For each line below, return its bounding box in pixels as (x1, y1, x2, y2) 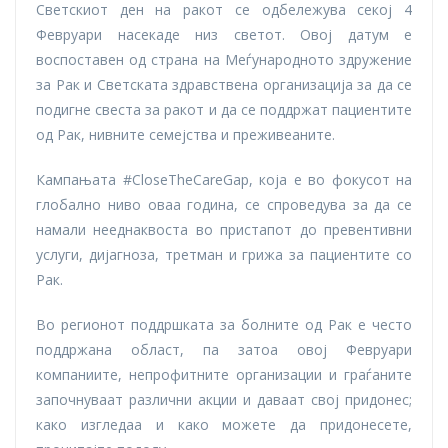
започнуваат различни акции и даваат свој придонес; (36, 390, 412, 410)
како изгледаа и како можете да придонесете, (36, 415, 412, 435)
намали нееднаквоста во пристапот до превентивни (36, 220, 412, 240)
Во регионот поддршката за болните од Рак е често (36, 315, 412, 335)
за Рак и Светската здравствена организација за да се (36, 75, 412, 95)
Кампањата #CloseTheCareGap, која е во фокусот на (36, 170, 412, 190)
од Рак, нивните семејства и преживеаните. (36, 125, 335, 145)
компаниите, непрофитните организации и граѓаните (36, 365, 412, 385)
